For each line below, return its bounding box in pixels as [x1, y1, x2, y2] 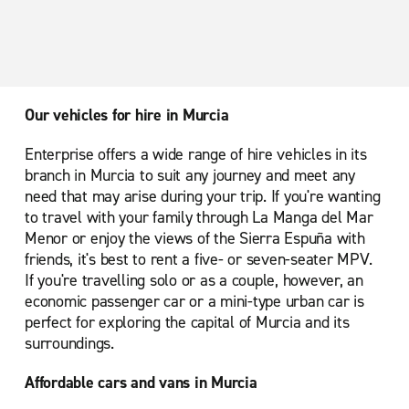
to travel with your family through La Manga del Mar [25, 206, 373, 228]
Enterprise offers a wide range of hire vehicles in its [25, 143, 367, 165]
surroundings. [25, 332, 114, 354]
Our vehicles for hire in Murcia [25, 104, 229, 126]
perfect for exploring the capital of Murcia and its [25, 311, 350, 333]
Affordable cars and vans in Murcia [25, 372, 257, 393]
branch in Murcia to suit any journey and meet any [25, 164, 355, 186]
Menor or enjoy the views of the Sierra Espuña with [25, 227, 365, 249]
